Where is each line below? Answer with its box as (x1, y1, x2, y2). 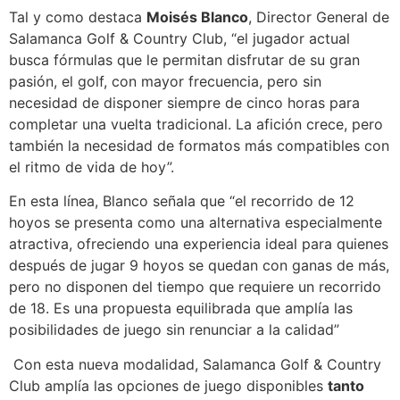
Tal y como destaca (9, 7, 146, 26)
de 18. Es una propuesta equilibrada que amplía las (9, 299, 353, 318)
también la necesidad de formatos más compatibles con (9, 136, 389, 154)
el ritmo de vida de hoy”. (9, 157, 174, 176)
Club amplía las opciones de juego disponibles (9, 376, 328, 395)
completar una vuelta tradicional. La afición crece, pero (9, 114, 383, 133)
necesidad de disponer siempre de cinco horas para (9, 93, 360, 112)
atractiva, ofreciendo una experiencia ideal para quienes (9, 235, 388, 254)
